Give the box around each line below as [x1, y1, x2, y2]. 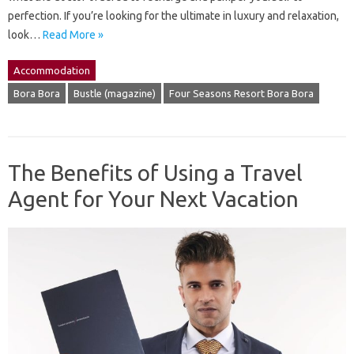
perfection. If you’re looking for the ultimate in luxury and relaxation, [8, 9, 339, 23]
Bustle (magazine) [73, 88, 156, 100]
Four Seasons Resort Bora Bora [169, 88, 314, 100]
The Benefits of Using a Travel [8, 160, 303, 186]
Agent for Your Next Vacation [8, 186, 299, 212]
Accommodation [13, 65, 90, 77]
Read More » [43, 28, 104, 42]
